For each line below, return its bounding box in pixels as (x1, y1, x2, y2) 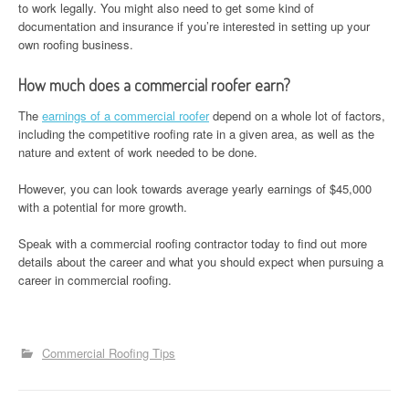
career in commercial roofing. (18, 270, 172, 288)
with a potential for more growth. (18, 197, 187, 215)
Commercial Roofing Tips (42, 343, 175, 362)
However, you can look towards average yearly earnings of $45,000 (18, 179, 372, 197)
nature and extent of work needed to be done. (18, 142, 257, 161)
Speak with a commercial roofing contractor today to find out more (18, 234, 367, 252)
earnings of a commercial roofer (42, 106, 209, 124)
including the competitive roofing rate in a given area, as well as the (18, 124, 374, 142)
